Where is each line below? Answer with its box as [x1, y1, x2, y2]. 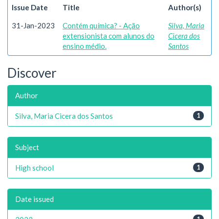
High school [15, 163, 54, 172]
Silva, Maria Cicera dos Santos [15, 111, 113, 120]
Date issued [15, 194, 54, 203]
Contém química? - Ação [63, 21, 140, 30]
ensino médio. [63, 42, 107, 50]
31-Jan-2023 [12, 21, 55, 30]
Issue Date [12, 3, 48, 12]
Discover [7, 65, 57, 81]
